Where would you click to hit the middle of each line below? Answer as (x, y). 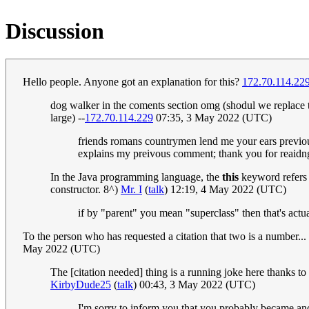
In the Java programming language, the (136, 177)
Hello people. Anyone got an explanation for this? (132, 82)
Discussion (55, 31)
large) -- (68, 118)
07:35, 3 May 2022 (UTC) (212, 118)
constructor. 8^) (86, 190)
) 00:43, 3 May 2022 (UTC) (194, 285)
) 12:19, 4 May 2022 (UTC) (225, 190)
